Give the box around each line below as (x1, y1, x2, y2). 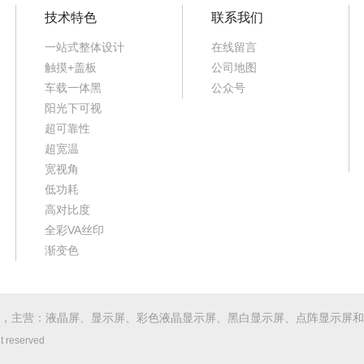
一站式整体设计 (45, 40, 124, 54)
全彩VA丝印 (45, 223, 104, 236)
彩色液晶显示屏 (136, 310, 216, 324)
